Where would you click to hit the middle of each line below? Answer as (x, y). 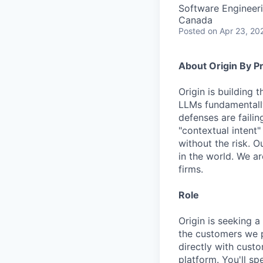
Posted (192, 31)
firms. (191, 169)
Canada (195, 20)
